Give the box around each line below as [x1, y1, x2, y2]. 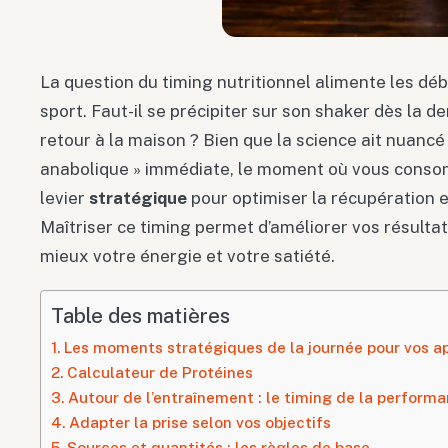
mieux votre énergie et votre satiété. [40, 246, 335, 267]
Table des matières [51, 304, 230, 329]
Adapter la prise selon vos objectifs [69, 413, 332, 432]
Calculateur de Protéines [67, 363, 254, 382]
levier [40, 188, 89, 209]
